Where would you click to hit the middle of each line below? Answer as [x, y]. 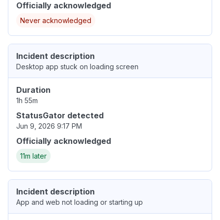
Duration [33, 90]
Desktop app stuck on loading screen [77, 67]
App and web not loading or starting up [80, 202]
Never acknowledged [56, 21]
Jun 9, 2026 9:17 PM [49, 126]
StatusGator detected [60, 116]
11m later [33, 156]
